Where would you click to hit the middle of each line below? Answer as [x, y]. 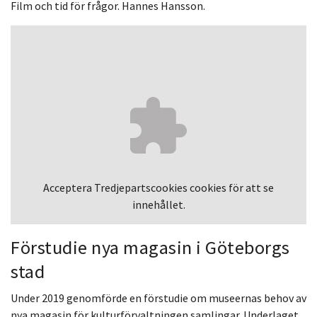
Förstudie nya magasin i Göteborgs [150, 247]
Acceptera [69, 187]
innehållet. [158, 204]
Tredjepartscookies [141, 187]
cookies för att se [231, 187]
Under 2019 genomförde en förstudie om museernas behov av [158, 298]
